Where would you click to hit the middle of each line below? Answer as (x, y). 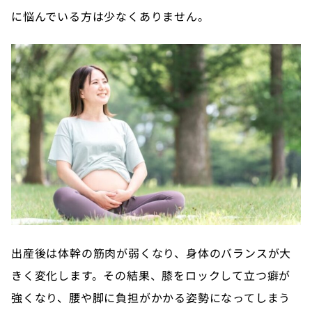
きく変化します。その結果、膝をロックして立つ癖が (151, 275)
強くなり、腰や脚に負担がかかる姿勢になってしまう (151, 297)
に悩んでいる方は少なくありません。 (110, 16)
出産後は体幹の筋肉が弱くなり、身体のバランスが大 (151, 252)
